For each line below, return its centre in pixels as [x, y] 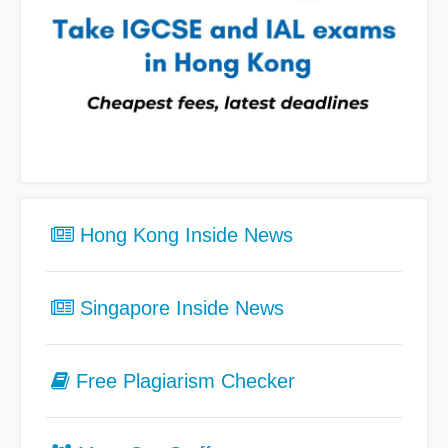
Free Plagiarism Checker [185, 380]
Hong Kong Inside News [183, 234]
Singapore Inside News [179, 307]
